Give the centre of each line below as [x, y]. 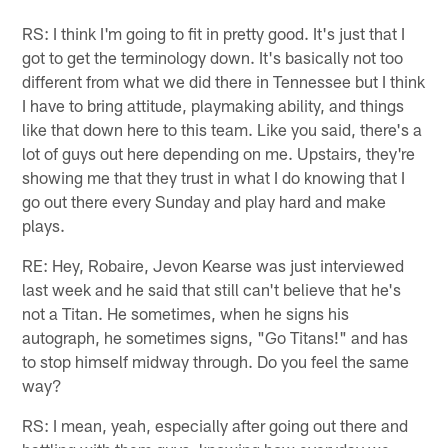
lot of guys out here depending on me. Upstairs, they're [219, 152]
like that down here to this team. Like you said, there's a [222, 128]
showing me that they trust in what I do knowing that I [214, 176]
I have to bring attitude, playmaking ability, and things [213, 104]
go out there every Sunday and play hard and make [204, 200]
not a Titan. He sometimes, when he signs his [186, 312]
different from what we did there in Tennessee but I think [224, 80]
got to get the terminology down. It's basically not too [213, 56]
